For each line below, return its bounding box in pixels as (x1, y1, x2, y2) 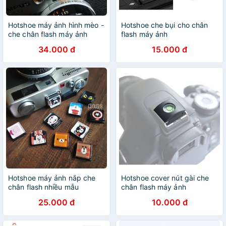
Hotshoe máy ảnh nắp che (8, 174, 96, 182)
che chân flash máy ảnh (8, 30, 88, 38)
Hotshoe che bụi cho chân (121, 21, 208, 29)
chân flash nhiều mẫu (8, 183, 79, 191)
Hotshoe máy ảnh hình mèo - (8, 21, 104, 29)
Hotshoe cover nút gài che (121, 174, 209, 182)
